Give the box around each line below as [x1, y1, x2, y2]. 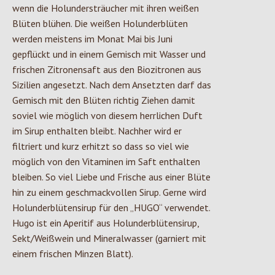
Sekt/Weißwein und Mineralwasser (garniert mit [12, 232, 206, 245]
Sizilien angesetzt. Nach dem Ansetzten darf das [12, 79, 211, 91]
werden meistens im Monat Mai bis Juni [12, 33, 172, 45]
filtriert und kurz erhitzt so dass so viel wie [12, 140, 189, 153]
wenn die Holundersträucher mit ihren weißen [12, 2, 199, 15]
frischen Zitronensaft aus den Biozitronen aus [12, 63, 201, 76]
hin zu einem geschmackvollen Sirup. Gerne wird [12, 186, 206, 199]
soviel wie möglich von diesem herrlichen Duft [12, 109, 203, 122]
